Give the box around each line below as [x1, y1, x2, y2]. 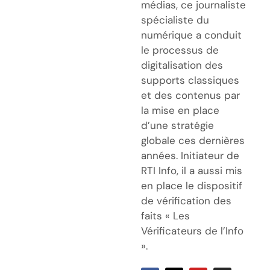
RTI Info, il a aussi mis [141, 163, 242, 177]
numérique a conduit [141, 28, 242, 42]
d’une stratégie [141, 118, 214, 132]
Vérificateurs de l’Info [141, 224, 243, 237]
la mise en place [141, 103, 219, 117]
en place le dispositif [141, 178, 242, 192]
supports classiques [141, 73, 239, 87]
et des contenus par [141, 88, 240, 102]
